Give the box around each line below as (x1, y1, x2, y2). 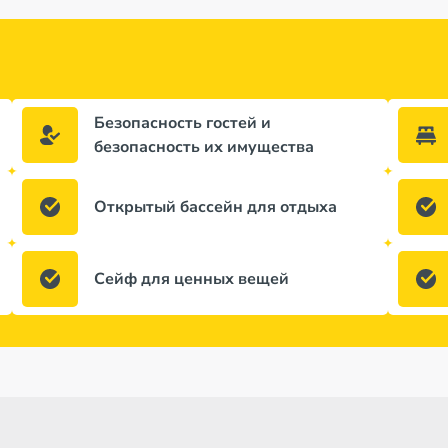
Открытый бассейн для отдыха (94, 196, 337, 218)
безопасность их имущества (94, 136, 314, 158)
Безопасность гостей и (94, 112, 271, 134)
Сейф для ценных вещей (94, 268, 289, 290)
